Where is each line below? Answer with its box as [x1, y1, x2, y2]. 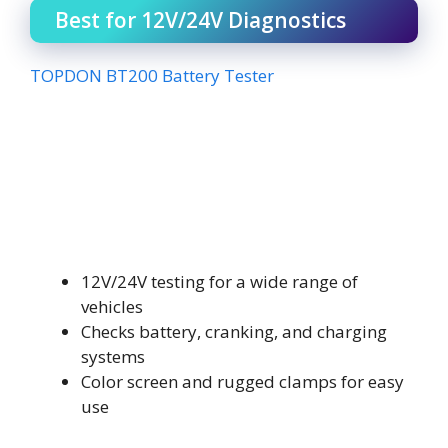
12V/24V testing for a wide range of [81, 270, 358, 293]
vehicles [81, 295, 143, 318]
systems [81, 345, 145, 368]
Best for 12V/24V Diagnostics [55, 5, 346, 34]
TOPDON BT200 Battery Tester [30, 63, 274, 87]
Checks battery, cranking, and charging [81, 320, 387, 343]
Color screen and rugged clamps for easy [81, 370, 404, 393]
